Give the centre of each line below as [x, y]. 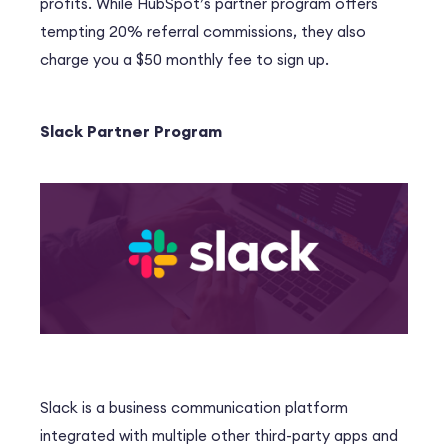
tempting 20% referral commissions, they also [203, 32]
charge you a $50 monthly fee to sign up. [184, 60]
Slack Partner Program [131, 131]
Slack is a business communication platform [194, 407]
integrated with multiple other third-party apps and [219, 435]
